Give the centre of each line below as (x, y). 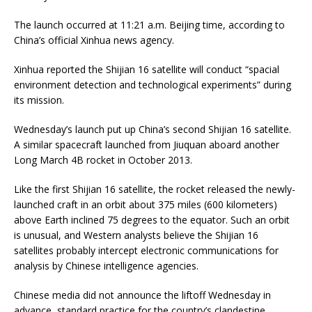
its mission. (39, 100)
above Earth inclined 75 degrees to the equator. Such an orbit (152, 220)
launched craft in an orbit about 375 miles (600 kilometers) (146, 205)
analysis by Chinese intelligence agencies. (106, 266)
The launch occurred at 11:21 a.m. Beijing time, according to (149, 25)
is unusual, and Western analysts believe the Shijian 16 (136, 235)
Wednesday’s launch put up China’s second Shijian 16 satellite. (153, 130)
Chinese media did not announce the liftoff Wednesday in (142, 295)
